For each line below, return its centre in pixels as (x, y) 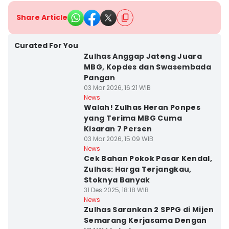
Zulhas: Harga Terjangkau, (138, 169)
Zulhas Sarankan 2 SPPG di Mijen (149, 210)
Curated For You (46, 45)
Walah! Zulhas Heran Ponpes (142, 107)
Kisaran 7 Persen (118, 129)
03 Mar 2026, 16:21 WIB (117, 88)
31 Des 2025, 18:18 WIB (116, 190)
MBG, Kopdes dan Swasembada (147, 67)
